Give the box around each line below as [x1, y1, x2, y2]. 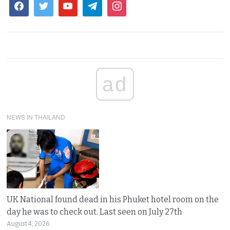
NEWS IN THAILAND [7, 112, 66, 121]
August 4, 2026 [7, 220, 50, 227]
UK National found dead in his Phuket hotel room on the [7, 194, 219, 204]
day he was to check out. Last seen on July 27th [7, 206, 183, 217]
